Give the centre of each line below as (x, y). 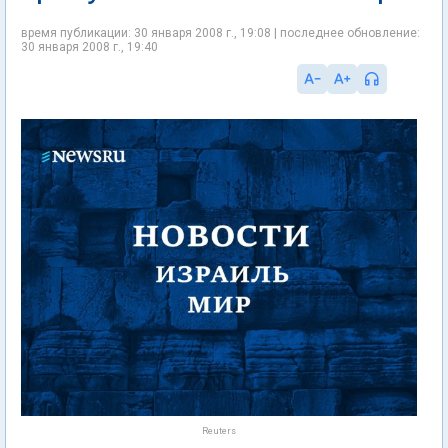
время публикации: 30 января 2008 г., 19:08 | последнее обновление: (220, 33)
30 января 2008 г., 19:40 (89, 47)
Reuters (219, 431)
